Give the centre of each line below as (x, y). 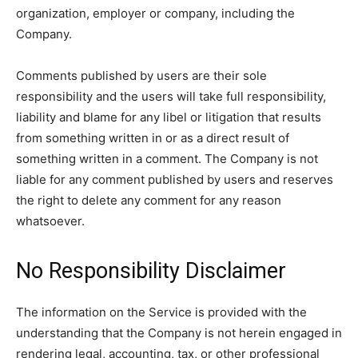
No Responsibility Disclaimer (151, 271)
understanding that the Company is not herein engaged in (179, 333)
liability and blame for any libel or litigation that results (169, 117)
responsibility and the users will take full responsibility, (171, 96)
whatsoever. (50, 221)
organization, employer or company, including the (155, 13)
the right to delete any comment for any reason (149, 200)
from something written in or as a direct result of (153, 138)
